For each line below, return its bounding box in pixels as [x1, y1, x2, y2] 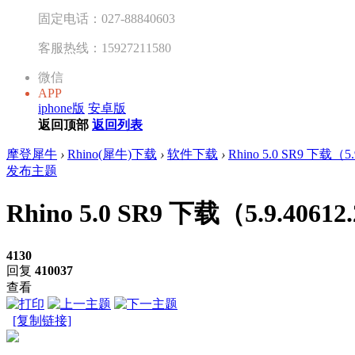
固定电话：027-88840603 [38, 11, 175, 25]
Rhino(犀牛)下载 [67, 147, 157, 161]
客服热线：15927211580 [38, 40, 171, 55]
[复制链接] [13, 313, 71, 327]
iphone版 [38, 101, 85, 115]
